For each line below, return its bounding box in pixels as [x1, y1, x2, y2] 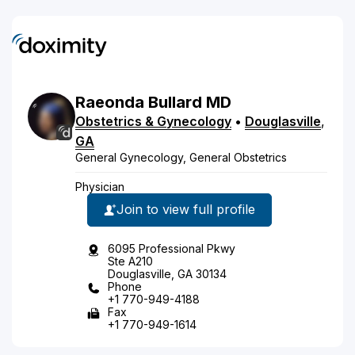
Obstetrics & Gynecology [75, 113, 231, 129]
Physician [75, 179, 124, 193]
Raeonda [75, 92, 144, 112]
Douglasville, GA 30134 [108, 266, 227, 281]
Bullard [148, 92, 202, 112]
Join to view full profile [116, 201, 255, 217]
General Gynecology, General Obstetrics [75, 150, 287, 164]
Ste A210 [108, 254, 153, 268]
